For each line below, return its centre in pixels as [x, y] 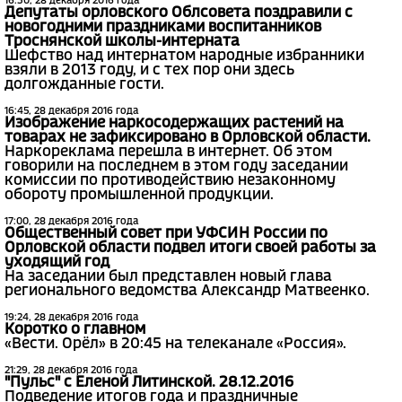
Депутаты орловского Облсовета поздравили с [179, 13]
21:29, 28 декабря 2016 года [71, 370]
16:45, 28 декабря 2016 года [71, 111]
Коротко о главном [75, 329]
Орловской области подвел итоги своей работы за [190, 248]
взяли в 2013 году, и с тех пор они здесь [149, 70]
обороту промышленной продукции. [139, 195]
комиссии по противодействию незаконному [170, 180]
